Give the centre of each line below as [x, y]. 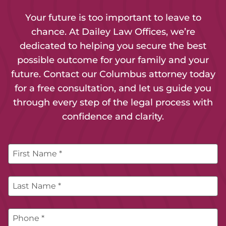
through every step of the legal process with [113, 102]
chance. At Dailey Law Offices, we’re [113, 32]
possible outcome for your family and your [113, 60]
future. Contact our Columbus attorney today [113, 74]
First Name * [37, 154]
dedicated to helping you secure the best [113, 46]
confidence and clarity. [113, 117]
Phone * [29, 218]
